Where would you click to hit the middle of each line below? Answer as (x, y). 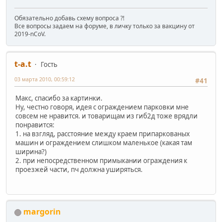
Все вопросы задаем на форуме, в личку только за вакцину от (105, 26)
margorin (42, 211)
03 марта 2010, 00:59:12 (45, 79)
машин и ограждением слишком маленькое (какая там (104, 142)
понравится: (35, 125)
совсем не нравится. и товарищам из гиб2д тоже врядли (107, 116)
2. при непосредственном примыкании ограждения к (101, 160)
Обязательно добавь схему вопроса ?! (69, 18)
